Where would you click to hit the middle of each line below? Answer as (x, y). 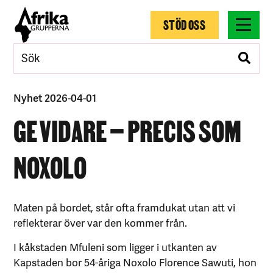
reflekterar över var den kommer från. (101, 222)
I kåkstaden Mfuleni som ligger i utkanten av (115, 246)
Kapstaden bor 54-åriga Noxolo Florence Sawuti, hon (135, 262)
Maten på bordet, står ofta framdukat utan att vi (125, 207)
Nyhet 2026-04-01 (55, 97)
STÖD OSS (185, 24)
